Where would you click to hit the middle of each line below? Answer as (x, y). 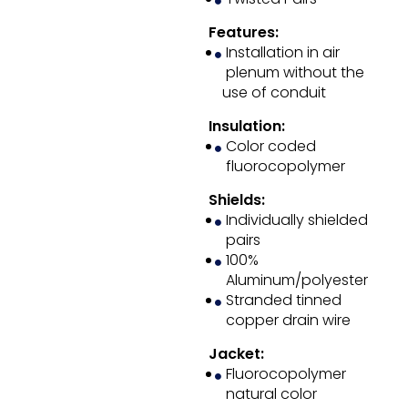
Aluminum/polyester (296, 280)
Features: (243, 33)
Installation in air (282, 53)
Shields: (236, 200)
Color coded (270, 147)
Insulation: (246, 127)
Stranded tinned (283, 301)
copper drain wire (288, 321)
